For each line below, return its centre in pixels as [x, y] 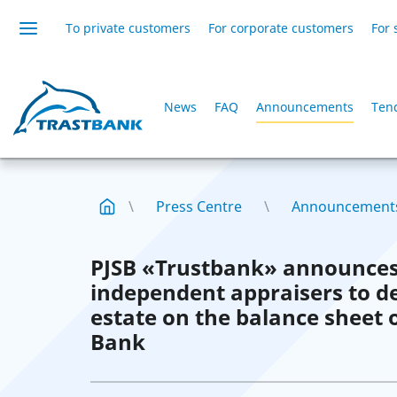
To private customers [128, 28]
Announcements [305, 107]
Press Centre [199, 206]
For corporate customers [281, 28]
